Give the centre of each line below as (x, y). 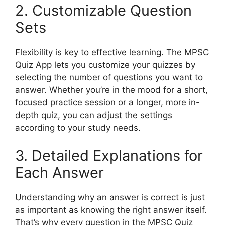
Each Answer (60, 172)
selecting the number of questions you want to (109, 77)
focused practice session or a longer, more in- (107, 102)
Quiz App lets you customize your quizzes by (105, 65)
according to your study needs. (78, 128)
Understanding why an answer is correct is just (110, 197)
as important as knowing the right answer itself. (111, 210)
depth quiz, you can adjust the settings (94, 115)
